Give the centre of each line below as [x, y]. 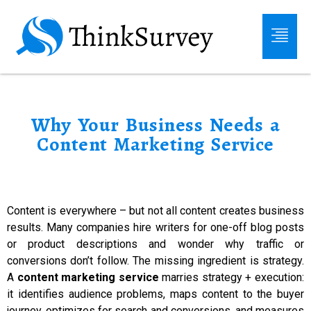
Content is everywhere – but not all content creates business [155, 211]
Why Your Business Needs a [155, 125]
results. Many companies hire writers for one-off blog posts [155, 227]
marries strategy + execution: [232, 277]
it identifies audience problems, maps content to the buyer [155, 294]
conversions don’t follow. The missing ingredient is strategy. [155, 261]
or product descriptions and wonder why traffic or [155, 244]
